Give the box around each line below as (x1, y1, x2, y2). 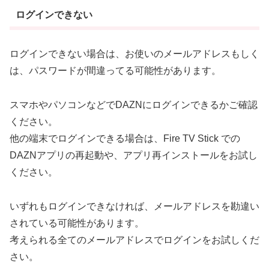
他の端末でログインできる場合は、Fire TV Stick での (10, 133, 240, 144)
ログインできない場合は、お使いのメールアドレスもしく (10, 49, 259, 59)
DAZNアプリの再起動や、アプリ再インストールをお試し (10, 150, 258, 161)
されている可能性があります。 (10, 217, 144, 228)
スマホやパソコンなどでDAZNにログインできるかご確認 (10, 100, 258, 110)
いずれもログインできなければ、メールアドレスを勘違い (10, 201, 259, 211)
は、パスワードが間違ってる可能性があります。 (10, 65, 221, 76)
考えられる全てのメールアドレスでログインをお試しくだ (10, 234, 259, 245)
